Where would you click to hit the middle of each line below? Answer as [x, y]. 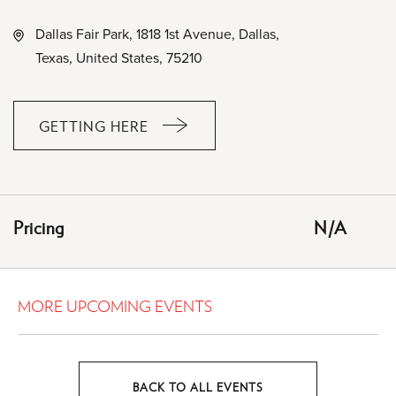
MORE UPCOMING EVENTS [115, 305]
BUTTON [123, 228]
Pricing [39, 227]
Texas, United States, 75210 [119, 57]
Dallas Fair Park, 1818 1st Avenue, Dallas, [157, 34]
